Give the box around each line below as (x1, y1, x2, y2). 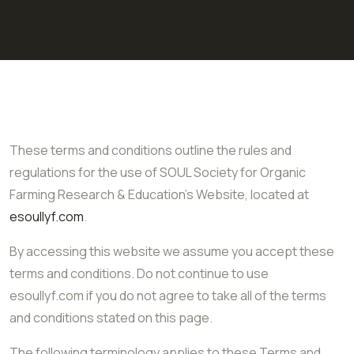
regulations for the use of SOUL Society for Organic (9, 164, 306, 181)
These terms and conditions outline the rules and (9, 141, 292, 159)
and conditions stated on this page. (9, 309, 213, 326)
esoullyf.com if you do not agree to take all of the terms (9, 287, 326, 304)
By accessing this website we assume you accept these (9, 243, 334, 260)
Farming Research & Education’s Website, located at (9, 186, 309, 203)
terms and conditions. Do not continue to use (9, 265, 269, 282)
